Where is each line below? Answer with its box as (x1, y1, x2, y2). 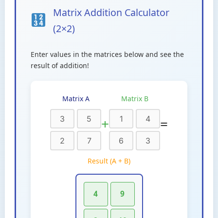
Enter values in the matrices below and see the (31, 49, 184, 59)
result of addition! (31, 60, 89, 70)
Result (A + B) (88, 156, 130, 165)
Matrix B (121, 93, 148, 103)
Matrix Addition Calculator (53, 5, 169, 19)
